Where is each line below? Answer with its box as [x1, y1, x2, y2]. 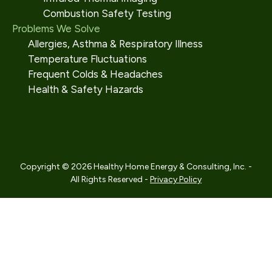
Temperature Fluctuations [27, 53, 147, 65]
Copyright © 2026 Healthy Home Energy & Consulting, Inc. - [20, 161, 252, 172]
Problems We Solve [12, 22, 100, 35]
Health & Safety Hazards [27, 83, 143, 95]
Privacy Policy [150, 174, 202, 185]
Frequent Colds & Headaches [27, 68, 163, 80]
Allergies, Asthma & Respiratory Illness [27, 38, 203, 50]
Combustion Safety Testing [43, 7, 171, 19]
